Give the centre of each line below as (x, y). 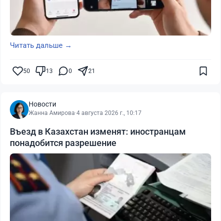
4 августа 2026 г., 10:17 (109, 113)
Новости (42, 104)
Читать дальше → (41, 45)
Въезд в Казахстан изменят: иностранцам (98, 131)
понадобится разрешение (63, 143)
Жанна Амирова (52, 113)
